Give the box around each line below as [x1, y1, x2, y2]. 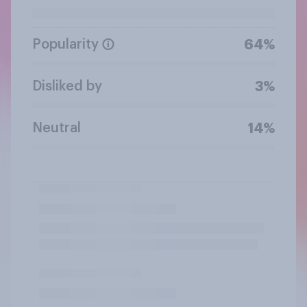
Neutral [32, 121, 81, 135]
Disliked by [32, 79, 102, 93]
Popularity [32, 37, 99, 51]
